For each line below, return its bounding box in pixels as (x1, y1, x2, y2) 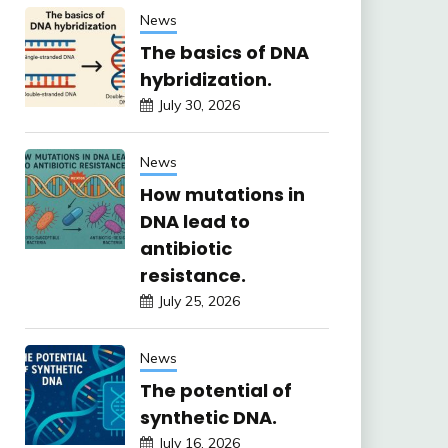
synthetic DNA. (139, 404, 277, 430)
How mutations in (139, 181, 305, 207)
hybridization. (139, 66, 272, 92)
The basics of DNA (139, 39, 309, 65)
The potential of (139, 377, 292, 403)
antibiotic (139, 235, 232, 261)
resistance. (139, 262, 246, 288)
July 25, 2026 (157, 291, 240, 310)
